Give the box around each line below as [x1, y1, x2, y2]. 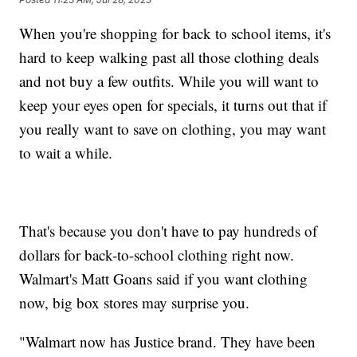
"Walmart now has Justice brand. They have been [19, 331, 316, 351]
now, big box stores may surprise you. [19, 292, 250, 312]
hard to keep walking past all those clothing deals [19, 46, 320, 67]
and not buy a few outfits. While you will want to [19, 70, 320, 91]
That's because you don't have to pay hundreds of [19, 220, 318, 241]
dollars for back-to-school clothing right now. [19, 244, 295, 265]
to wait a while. [19, 142, 113, 163]
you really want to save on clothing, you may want [19, 118, 327, 139]
